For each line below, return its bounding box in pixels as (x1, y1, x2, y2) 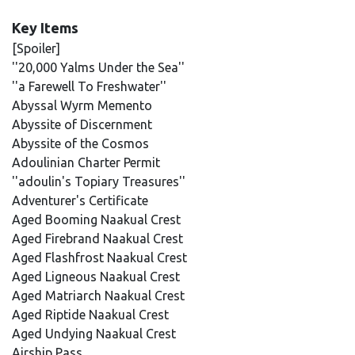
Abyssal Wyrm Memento (12, 98, 155, 113)
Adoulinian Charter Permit (12, 155, 163, 170)
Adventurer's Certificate (12, 193, 151, 208)
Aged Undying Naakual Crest (12, 326, 179, 341)
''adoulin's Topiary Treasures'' (12, 174, 189, 189)
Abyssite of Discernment (12, 117, 155, 132)
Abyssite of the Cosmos (12, 136, 152, 151)
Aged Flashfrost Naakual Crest (12, 250, 190, 265)
